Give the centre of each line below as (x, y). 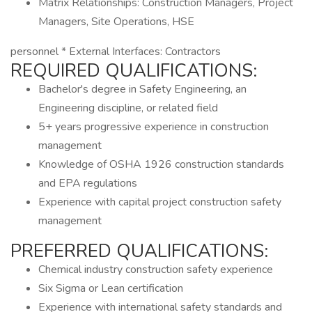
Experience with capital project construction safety (160, 202)
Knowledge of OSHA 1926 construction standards (161, 164)
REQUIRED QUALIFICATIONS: (134, 71)
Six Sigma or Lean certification (111, 288)
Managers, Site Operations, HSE (116, 22)
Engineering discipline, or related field (128, 108)
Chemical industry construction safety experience (156, 270)
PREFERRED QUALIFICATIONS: (139, 251)
